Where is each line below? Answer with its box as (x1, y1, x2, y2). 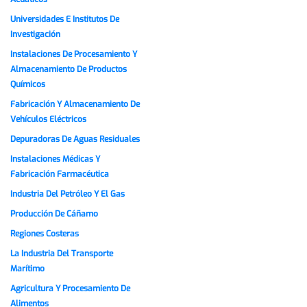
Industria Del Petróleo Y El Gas (10, 188, 125, 200)
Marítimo (10, 263, 45, 275)
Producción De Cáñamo (10, 208, 98, 220)
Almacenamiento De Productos (10, 64, 127, 75)
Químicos (10, 79, 45, 90)
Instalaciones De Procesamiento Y (10, 49, 137, 60)
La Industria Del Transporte (10, 248, 113, 260)
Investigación (10, 29, 60, 40)
